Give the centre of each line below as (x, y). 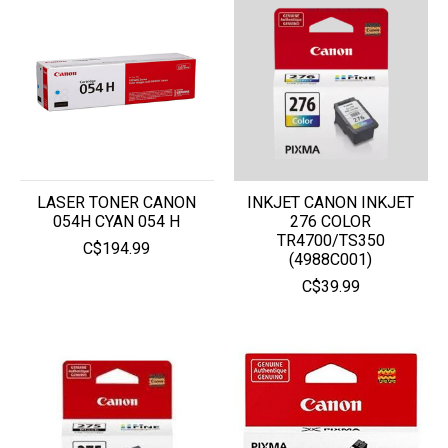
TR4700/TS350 (330, 240)
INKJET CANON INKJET (331, 202)
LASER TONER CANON (117, 202)
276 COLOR (331, 221)
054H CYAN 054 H (117, 221)
